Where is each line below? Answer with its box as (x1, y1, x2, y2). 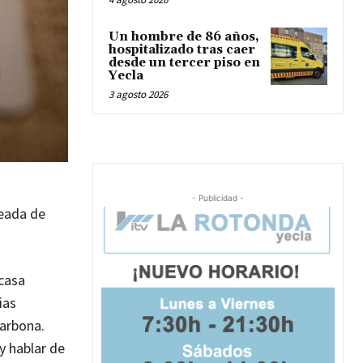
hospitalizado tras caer (109, 42, 255, 58)
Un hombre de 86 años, (109, 29, 259, 45)
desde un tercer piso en (109, 55, 260, 71)
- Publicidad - (192, 193, 244, 203)
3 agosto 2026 (109, 88, 168, 102)
